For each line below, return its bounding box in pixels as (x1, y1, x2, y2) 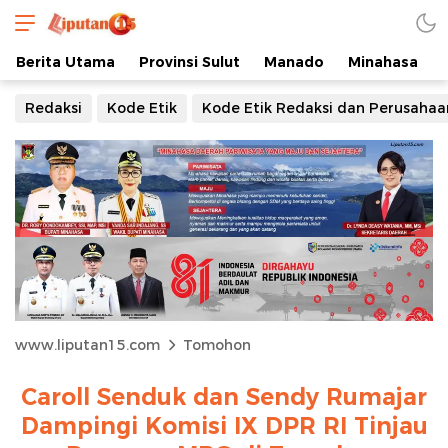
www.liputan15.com (15, 335, 160, 354)
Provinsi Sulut (139, 53, 240, 71)
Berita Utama (16, 53, 115, 71)
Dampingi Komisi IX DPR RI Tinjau (20, 411, 428, 440)
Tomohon (183, 335, 251, 354)
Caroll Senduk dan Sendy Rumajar (21, 382, 427, 411)
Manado (264, 53, 324, 71)
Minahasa (348, 53, 418, 71)
